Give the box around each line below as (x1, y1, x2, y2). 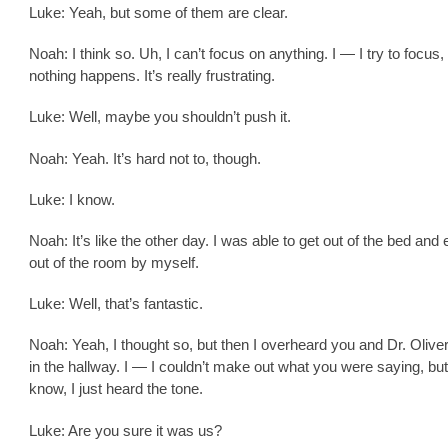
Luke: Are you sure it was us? (29, 421, 222, 439)
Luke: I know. (29, 190, 115, 208)
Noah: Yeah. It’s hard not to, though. (29, 149, 261, 167)
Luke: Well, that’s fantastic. (29, 295, 203, 313)
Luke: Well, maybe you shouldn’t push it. (29, 108, 291, 126)
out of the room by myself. (29, 253, 199, 271)
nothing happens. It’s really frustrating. (29, 67, 275, 85)
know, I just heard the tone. (29, 380, 203, 398)
